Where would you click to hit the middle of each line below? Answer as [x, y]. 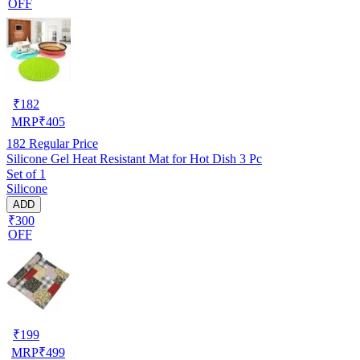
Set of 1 [26, 174]
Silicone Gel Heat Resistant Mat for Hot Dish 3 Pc [134, 158]
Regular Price [62, 143]
